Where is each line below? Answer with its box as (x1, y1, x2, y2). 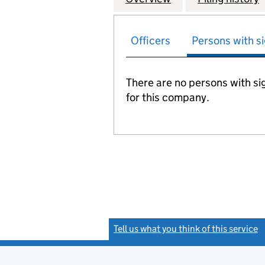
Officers (131, 34, 170, 47)
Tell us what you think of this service (114, 223, 258, 234)
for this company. (126, 91, 209, 104)
